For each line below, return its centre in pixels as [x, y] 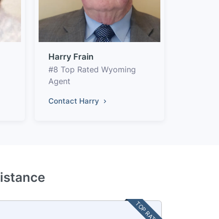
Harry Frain [71, 56]
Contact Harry [75, 101]
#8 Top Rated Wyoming [92, 69]
